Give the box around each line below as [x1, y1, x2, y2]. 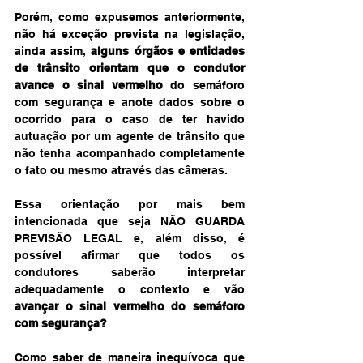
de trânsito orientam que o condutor [15, 61, 245, 75]
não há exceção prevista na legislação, [15, 27, 245, 41]
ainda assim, [15, 44, 92, 58]
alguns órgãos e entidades [91, 44, 246, 58]
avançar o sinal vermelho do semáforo [15, 299, 245, 313]
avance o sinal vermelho [15, 78, 163, 92]
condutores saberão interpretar [15, 265, 245, 279]
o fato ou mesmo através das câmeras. [15, 163, 228, 177]
